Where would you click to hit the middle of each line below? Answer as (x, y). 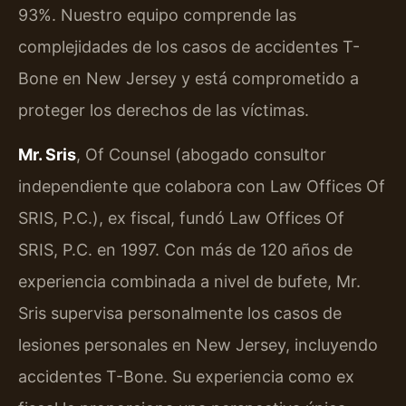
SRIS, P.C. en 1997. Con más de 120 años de (185, 250)
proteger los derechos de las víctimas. (164, 110)
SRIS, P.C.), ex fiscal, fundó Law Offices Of (181, 218)
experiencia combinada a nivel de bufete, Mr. (189, 282)
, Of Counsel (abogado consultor (201, 155)
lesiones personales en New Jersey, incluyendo (198, 345)
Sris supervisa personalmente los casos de (180, 314)
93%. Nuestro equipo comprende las (157, 14)
